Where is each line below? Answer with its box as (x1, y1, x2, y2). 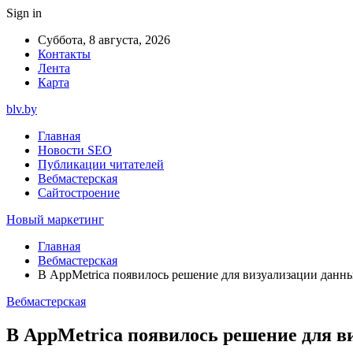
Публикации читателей (38, 158, 164, 171)
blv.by (6, 102, 37, 116)
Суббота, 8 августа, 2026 (38, 33, 170, 46)
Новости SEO (38, 143, 112, 157)
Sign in (6, 6, 42, 20)
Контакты (38, 47, 91, 61)
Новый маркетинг (6, 213, 104, 226)
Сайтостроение (38, 186, 120, 199)
